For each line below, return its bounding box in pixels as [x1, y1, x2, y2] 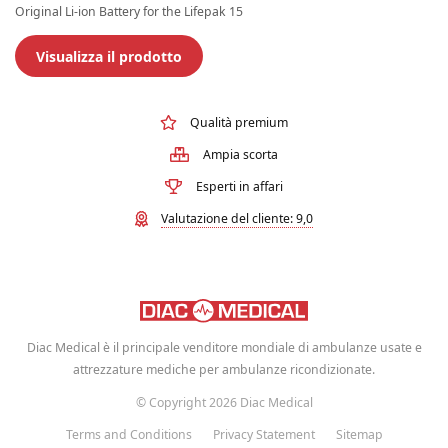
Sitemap [335, 425, 383, 443]
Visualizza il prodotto [36, 46, 182, 66]
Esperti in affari [195, 178, 283, 196]
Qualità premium [190, 113, 289, 131]
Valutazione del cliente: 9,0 [161, 210, 314, 228]
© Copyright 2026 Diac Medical [135, 394, 313, 412]
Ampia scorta [202, 145, 278, 163]
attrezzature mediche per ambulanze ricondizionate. [73, 361, 375, 379]
